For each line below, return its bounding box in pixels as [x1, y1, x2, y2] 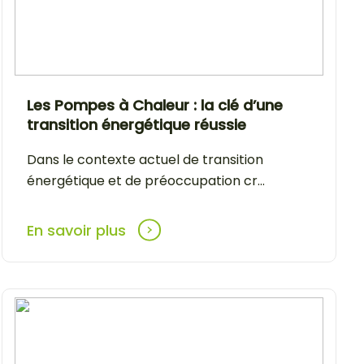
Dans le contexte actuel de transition [27, 149, 263, 169]
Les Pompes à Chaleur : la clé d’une [27, 94, 283, 115]
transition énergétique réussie [27, 114, 246, 135]
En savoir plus [27, 219, 130, 240]
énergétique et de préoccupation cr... [27, 171, 265, 190]
